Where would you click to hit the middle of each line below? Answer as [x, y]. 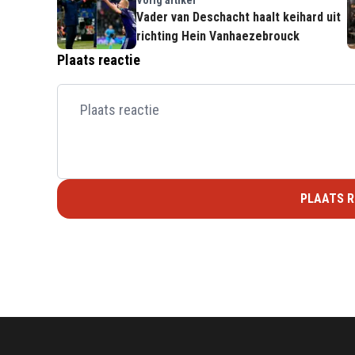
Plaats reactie [99, 59]
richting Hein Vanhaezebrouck [218, 36]
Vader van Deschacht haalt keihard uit [239, 17]
